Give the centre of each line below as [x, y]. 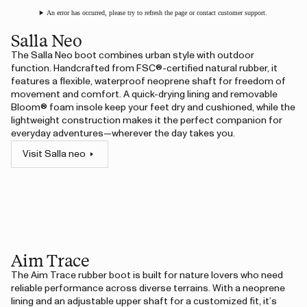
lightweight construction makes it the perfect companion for [147, 121]
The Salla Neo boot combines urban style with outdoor [133, 56]
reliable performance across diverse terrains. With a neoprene [148, 288]
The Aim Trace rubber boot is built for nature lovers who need [147, 275]
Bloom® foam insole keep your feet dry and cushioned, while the [153, 108]
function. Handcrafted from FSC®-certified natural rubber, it [144, 69]
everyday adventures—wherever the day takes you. [123, 134]
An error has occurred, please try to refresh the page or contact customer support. [157, 13]
